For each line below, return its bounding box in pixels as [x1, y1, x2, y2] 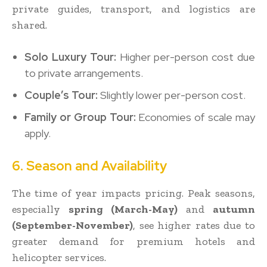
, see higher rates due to [133, 218, 255, 232]
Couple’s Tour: [24, 88, 98, 102]
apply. [24, 126, 51, 140]
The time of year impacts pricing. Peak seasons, [12, 186, 255, 200]
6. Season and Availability [12, 157, 167, 175]
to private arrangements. [24, 66, 143, 80]
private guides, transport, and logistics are [12, 2, 255, 15]
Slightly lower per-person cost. [98, 88, 246, 102]
